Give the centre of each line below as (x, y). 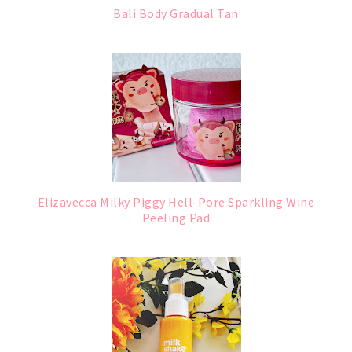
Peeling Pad (176, 217)
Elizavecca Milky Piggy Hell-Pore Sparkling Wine (176, 202)
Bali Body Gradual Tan (176, 13)
